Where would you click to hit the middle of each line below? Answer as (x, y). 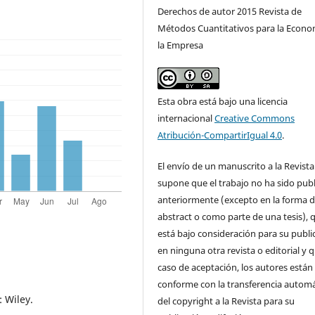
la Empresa (181, 45)
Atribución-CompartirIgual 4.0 (220, 135)
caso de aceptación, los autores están (236, 267)
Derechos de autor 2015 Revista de (230, 11)
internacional (186, 118)
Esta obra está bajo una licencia (223, 101)
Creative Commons (255, 118)
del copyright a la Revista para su (226, 301)
